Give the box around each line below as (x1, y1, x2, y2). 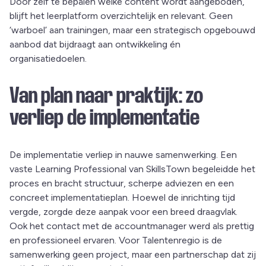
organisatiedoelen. (9, 53, 87, 65)
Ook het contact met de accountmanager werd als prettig (9, 220, 254, 232)
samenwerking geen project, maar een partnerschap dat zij (9, 249, 256, 261)
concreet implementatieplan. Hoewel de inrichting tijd (9, 192, 235, 204)
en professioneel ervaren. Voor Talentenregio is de (9, 235, 222, 246)
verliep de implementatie (9, 106, 199, 130)
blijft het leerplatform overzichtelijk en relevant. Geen (9, 10, 233, 22)
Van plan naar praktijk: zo (9, 84, 203, 108)
